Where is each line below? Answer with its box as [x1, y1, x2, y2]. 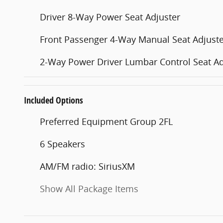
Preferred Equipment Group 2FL [40, 115, 173, 127]
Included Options [24, 94, 83, 107]
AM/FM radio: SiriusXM [40, 160, 135, 172]
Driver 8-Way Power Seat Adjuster [40, 10, 180, 23]
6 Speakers [40, 137, 85, 150]
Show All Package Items [40, 182, 138, 195]
